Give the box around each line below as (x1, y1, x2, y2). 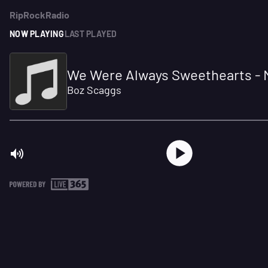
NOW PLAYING (10, 28, 64, 39)
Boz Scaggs (67, 83, 121, 96)
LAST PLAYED (64, 28, 117, 39)
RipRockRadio (10, 9, 69, 20)
